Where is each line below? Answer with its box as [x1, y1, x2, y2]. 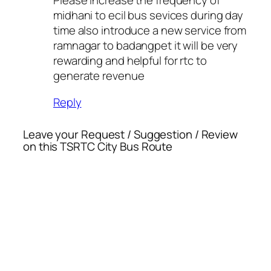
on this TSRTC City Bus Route [23, 138, 173, 154]
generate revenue [53, 68, 145, 84]
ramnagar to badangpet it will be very [53, 38, 238, 54]
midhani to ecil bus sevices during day [53, 7, 244, 24]
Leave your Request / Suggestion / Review [23, 126, 238, 142]
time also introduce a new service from [53, 22, 247, 39]
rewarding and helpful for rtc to [53, 53, 207, 69]
